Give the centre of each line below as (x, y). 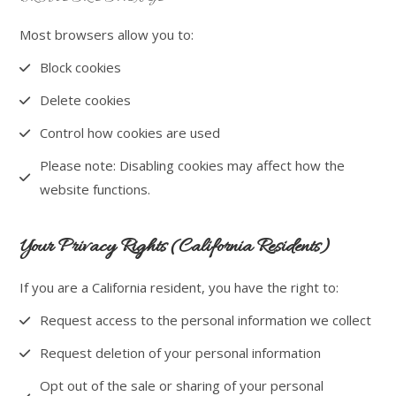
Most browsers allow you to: (107, 34)
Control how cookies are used (129, 133)
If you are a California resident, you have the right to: (179, 287)
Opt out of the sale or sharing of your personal (181, 385)
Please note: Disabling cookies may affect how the (192, 165)
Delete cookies (85, 100)
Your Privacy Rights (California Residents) (176, 247)
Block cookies (80, 67)
